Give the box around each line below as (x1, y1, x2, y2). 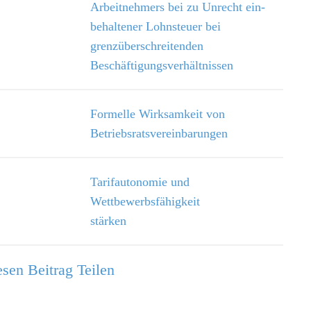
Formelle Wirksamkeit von (90, 107, 225, 121)
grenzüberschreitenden (90, 39, 203, 53)
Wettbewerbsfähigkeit (90, 194, 200, 208)
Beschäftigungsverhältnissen (90, 58, 233, 72)
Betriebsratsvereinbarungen (90, 126, 228, 140)
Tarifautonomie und (90, 175, 190, 189)
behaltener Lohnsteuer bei (90, 19, 221, 33)
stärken (90, 214, 269, 228)
